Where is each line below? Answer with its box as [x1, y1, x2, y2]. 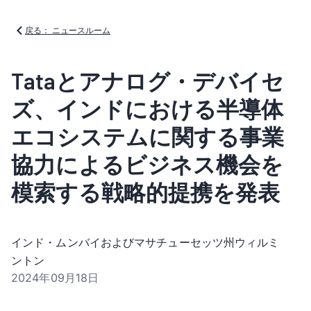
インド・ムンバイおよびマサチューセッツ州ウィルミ [11, 235, 280, 249]
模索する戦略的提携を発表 [11, 178, 280, 205]
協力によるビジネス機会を [11, 151, 283, 177]
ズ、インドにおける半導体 [11, 95, 283, 121]
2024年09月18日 [11, 271, 99, 285]
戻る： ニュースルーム [25, 25, 110, 35]
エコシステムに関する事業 [11, 123, 284, 149]
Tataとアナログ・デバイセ [11, 67, 284, 94]
